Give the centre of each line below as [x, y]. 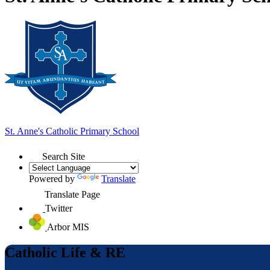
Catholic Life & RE [65, 252]
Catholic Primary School [91, 131]
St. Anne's [24, 131]
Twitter [59, 208]
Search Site [64, 156]
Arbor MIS [68, 227]
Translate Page [72, 194]
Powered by [53, 178]
